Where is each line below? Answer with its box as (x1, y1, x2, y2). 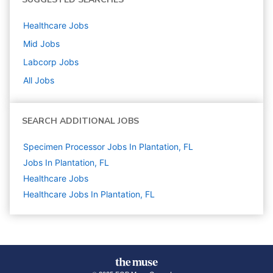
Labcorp (23, 57, 57, 68)
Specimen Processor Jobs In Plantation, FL (23, 141, 193, 152)
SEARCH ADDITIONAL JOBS (22, 115, 139, 127)
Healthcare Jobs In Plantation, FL (23, 189, 155, 200)
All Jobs (23, 75, 54, 86)
